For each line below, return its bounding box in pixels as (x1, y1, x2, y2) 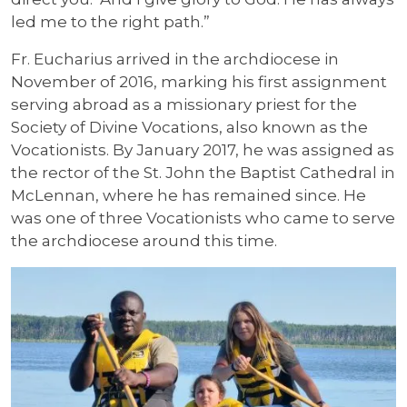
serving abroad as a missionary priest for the (11, 95, 357, 114)
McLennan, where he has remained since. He (11, 186, 366, 204)
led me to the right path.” (11, 13, 210, 31)
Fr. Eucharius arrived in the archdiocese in (11, 50, 339, 68)
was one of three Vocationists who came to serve (11, 209, 395, 227)
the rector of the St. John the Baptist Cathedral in (11, 164, 395, 182)
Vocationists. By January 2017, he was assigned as (11, 141, 394, 159)
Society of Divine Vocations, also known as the (11, 118, 368, 136)
